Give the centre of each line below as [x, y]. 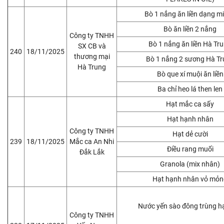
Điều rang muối [190, 149]
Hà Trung [92, 67]
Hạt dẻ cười [190, 134]
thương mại [92, 56]
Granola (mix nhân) [190, 164]
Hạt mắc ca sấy [190, 104]
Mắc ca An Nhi [92, 141]
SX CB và [92, 46]
